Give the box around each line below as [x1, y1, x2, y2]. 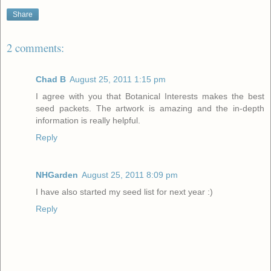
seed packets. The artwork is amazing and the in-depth [36, 103, 264, 114]
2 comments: [7, 39, 64, 55]
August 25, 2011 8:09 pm [82, 170, 178, 180]
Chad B [36, 74, 66, 85]
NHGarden [36, 170, 78, 180]
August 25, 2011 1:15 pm [70, 74, 166, 85]
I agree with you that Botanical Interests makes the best [36, 91, 264, 102]
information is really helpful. [36, 116, 140, 126]
